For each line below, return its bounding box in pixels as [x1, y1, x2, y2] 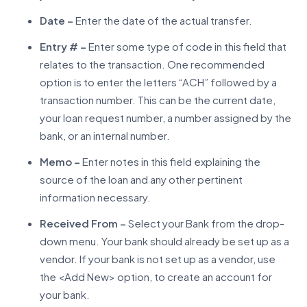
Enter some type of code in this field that [86, 39, 286, 53]
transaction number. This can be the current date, [39, 93, 275, 106]
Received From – [39, 216, 126, 230]
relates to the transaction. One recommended [39, 57, 265, 71]
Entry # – [39, 39, 86, 53]
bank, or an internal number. [39, 128, 170, 142]
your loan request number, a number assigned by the [39, 110, 291, 124]
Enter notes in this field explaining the [79, 154, 260, 168]
